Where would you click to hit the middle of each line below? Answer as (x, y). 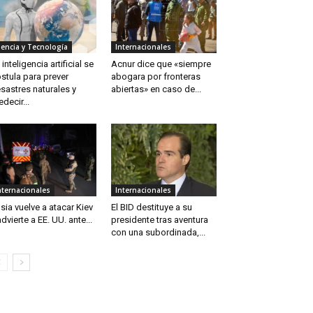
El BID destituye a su (151, 208)
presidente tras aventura (159, 220)
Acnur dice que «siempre (161, 64)
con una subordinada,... (158, 233)
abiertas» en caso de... (156, 89)
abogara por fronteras (155, 77)
